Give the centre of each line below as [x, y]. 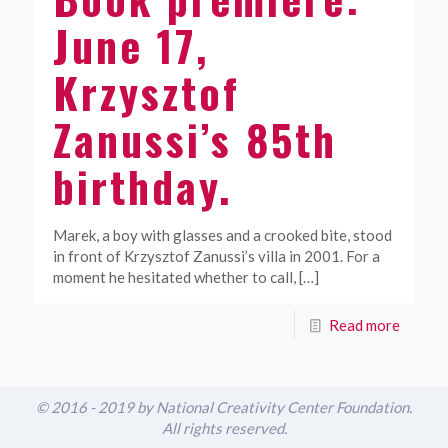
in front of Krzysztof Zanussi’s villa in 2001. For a [216, 256]
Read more [364, 325]
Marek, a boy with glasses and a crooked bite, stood [222, 235]
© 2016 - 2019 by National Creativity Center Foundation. [224, 407]
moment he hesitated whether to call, [174, 277]
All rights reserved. [224, 428]
